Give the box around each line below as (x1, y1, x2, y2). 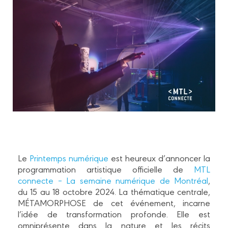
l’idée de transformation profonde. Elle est (18, 208, 210, 220)
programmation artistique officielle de (18, 163, 194, 175)
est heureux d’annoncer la (108, 152, 210, 164)
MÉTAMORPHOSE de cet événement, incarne (18, 196, 210, 209)
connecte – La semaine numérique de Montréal (18, 174, 208, 186)
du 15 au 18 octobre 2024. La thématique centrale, (18, 185, 210, 197)
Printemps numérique (30, 152, 108, 164)
